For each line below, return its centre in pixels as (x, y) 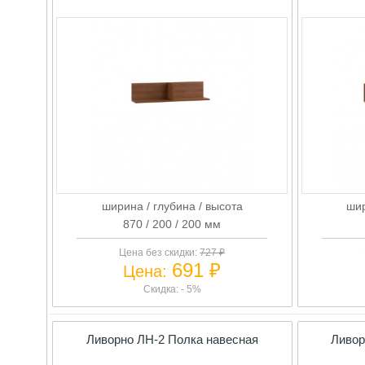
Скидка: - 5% (172, 289)
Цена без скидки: (160, 252)
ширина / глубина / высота (172, 206)
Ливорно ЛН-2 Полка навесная (172, 339)
